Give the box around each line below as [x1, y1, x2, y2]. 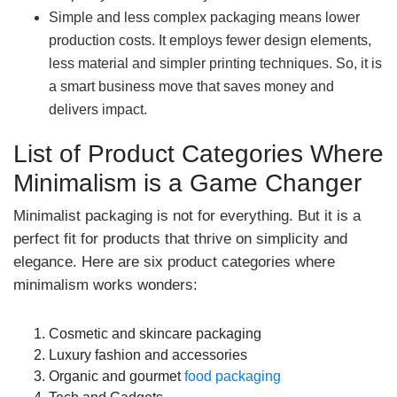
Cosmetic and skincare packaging [49, 326, 261, 341]
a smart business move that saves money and [49, 79, 334, 94]
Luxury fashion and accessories [49, 347, 247, 362]
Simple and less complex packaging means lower [49, 10, 360, 25]
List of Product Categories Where [13, 140, 384, 167]
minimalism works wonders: [13, 276, 198, 293]
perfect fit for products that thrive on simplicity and [13, 230, 347, 247]
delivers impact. [49, 102, 147, 117]
